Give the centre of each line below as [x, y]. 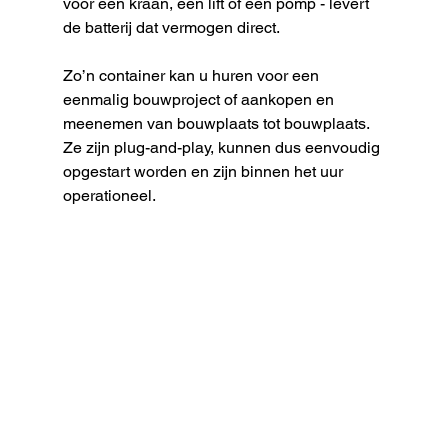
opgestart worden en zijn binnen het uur [204, 171]
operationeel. [109, 195]
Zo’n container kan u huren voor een [192, 75]
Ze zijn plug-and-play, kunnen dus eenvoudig [223, 147]
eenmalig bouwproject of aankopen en [200, 99]
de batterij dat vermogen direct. [171, 27]
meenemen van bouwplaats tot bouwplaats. [217, 123]
